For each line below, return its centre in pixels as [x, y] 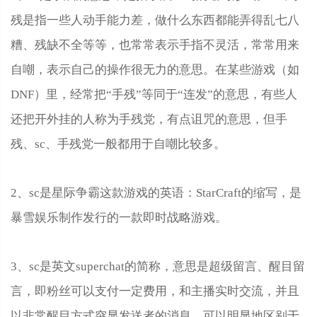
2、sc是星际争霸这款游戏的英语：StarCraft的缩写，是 [156, 192]
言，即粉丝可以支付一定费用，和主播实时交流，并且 [155, 291]
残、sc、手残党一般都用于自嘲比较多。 [118, 144]
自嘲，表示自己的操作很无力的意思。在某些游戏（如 [155, 69]
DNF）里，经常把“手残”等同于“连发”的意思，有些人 [154, 94]
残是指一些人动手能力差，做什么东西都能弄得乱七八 [155, 20]
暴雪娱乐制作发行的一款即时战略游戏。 [119, 217]
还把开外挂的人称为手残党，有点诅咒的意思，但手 [149, 119]
